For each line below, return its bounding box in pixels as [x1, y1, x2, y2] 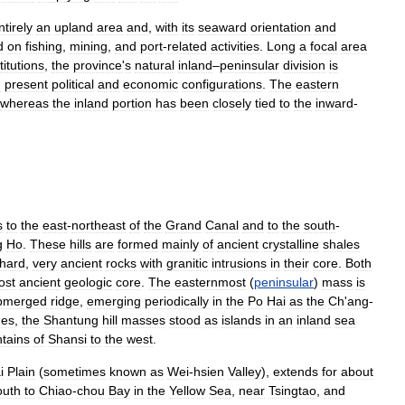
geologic [64, 275, 112, 289]
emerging [87, 294, 141, 308]
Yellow [169, 383, 205, 398]
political [52, 77, 94, 91]
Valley [228, 364, 261, 379]
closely [212, 96, 251, 110]
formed [118, 237, 158, 251]
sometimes [43, 364, 106, 379]
